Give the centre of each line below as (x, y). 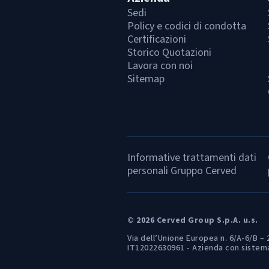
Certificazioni (157, 39)
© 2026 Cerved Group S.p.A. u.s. (193, 220)
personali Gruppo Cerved (182, 171)
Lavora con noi (160, 66)
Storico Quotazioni (169, 53)
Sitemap (146, 79)
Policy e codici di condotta (187, 26)
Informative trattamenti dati (192, 158)
